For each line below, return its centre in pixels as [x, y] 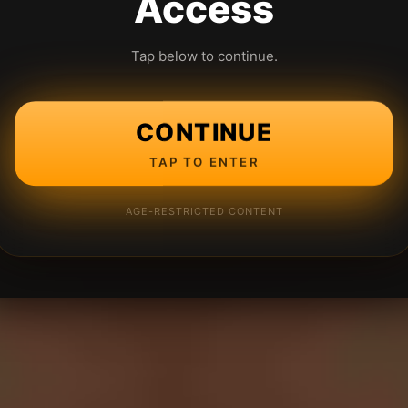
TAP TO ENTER [204, 162]
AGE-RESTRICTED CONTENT [204, 211]
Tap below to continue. [204, 56]
